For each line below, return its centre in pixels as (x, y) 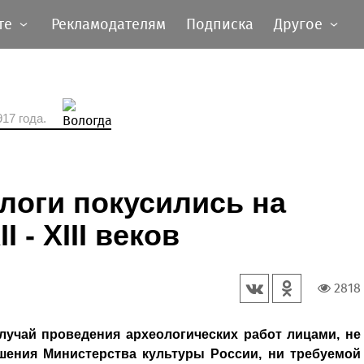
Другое (298, 24)
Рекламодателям (108, 24)
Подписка (220, 24)
